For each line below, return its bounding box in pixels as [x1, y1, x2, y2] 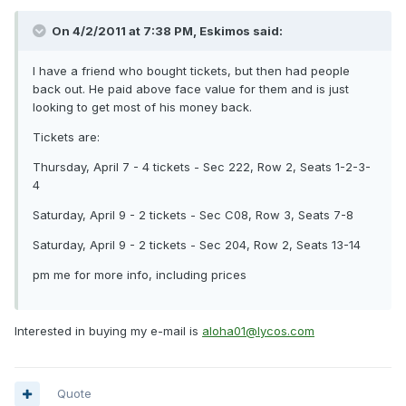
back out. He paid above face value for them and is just [33, 82, 349, 97]
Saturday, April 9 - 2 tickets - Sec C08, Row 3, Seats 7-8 [33, 208, 353, 223]
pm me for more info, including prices [33, 267, 246, 283]
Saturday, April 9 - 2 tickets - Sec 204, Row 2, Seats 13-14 [33, 237, 361, 253]
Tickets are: [33, 130, 100, 145]
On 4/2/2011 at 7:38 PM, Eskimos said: [49, 24, 283, 39]
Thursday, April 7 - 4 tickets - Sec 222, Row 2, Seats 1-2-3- [33, 159, 371, 175]
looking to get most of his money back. [33, 100, 252, 115]
